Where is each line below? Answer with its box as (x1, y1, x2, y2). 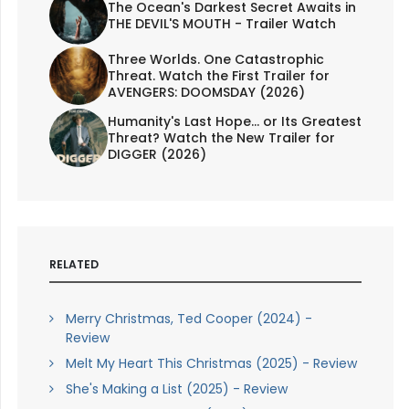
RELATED (48, 257, 99, 273)
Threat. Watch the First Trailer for (107, 67, 330, 86)
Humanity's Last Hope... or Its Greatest (107, 112, 362, 131)
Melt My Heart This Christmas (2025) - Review (65, 354, 357, 373)
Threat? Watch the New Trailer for (107, 129, 335, 148)
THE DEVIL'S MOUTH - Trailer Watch (107, 15, 336, 34)
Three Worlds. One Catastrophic (107, 50, 324, 69)
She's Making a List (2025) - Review (65, 380, 288, 399)
